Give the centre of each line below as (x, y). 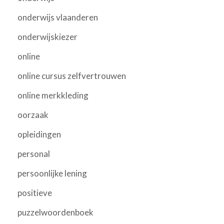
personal (34, 153)
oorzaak (33, 114)
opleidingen (39, 134)
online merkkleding (53, 95)
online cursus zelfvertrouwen (72, 75)
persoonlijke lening (52, 173)
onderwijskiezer (47, 36)
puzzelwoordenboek (55, 212)
